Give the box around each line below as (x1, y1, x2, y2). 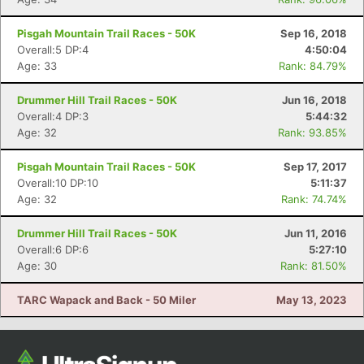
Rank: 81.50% (280, 259, 347, 272)
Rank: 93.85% (278, 126, 347, 139)
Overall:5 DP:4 (17, 43, 89, 56)
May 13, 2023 (276, 293, 347, 306)
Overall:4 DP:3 (17, 110, 89, 123)
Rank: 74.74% (281, 193, 347, 206)
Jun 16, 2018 (282, 93, 347, 106)
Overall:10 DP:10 (17, 176, 98, 189)
